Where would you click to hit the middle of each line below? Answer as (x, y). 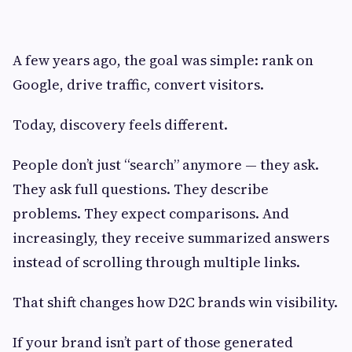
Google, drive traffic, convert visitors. (138, 84)
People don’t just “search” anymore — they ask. (166, 164)
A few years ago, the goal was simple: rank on (163, 60)
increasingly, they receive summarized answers (171, 237)
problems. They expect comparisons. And (151, 213)
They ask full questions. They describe (141, 189)
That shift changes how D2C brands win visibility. (175, 302)
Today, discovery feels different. (120, 124)
